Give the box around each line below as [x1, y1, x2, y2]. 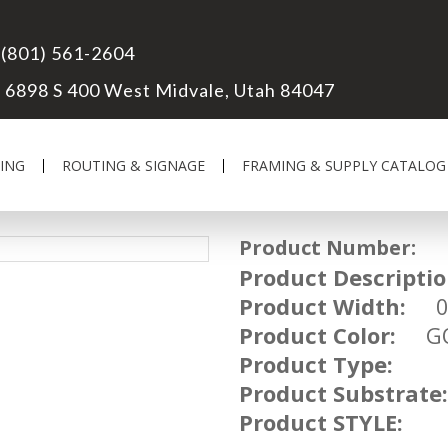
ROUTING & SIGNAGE [62, 156, 205, 175]
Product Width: [239, 291, 406, 321]
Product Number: [239, 234, 416, 261]
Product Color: [239, 320, 396, 350]
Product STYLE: [239, 407, 403, 437]
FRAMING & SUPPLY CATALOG [242, 156, 446, 175]
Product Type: [239, 349, 393, 379]
